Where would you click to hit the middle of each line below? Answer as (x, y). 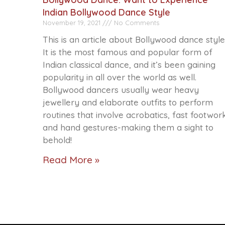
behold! (57, 140)
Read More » (71, 159)
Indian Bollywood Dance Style (106, 12)
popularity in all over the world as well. (119, 77)
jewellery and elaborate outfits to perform (128, 102)
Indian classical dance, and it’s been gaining (129, 64)
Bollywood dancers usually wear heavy (121, 89)
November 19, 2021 (72, 22)
